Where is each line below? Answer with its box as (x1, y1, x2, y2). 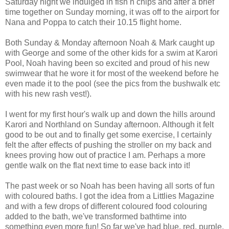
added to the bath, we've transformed (5, 212, 140, 221)
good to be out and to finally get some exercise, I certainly (5, 130, 212, 139)
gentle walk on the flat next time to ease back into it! (5, 161, 190, 170)
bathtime (140, 212, 171, 221)
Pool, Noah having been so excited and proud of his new (5, 58, 210, 67)
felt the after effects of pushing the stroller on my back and (5, 140, 212, 149)
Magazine (176, 191, 214, 200)
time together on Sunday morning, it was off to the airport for (5, 7, 219, 16)
